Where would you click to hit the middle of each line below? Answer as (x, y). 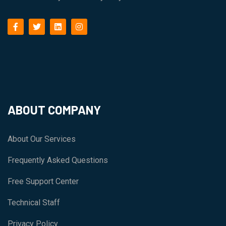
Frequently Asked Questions (58, 160)
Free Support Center (43, 182)
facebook (32, 26)
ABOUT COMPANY (54, 110)
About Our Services (42, 139)
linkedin (71, 26)
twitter (48, 26)
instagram (96, 26)
